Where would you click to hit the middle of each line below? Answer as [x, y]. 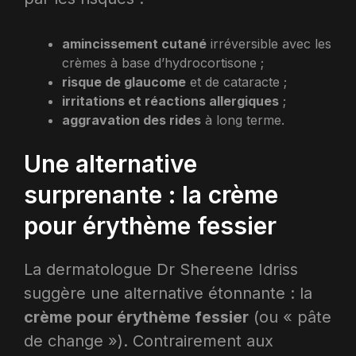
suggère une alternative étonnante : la [168, 293]
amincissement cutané [134, 43]
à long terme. [243, 120]
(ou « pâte [290, 317]
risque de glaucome [124, 81]
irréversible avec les [269, 43]
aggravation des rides [132, 120]
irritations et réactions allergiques [170, 101]
